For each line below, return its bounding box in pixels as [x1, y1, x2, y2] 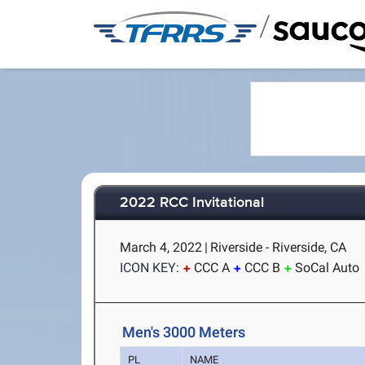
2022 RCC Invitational [120, 194, 265, 213]
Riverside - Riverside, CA [210, 240, 347, 255]
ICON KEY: [120, 260, 180, 275]
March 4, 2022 [120, 240, 203, 255]
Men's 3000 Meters [122, 323, 246, 341]
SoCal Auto [295, 260, 360, 275]
